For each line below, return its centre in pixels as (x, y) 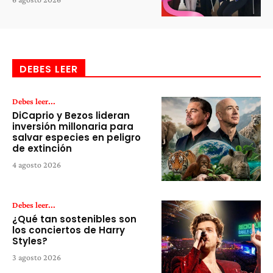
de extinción (42, 148)
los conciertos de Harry (69, 230)
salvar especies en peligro (76, 137)
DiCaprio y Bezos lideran (71, 115)
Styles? (30, 241)
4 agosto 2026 (37, 164)
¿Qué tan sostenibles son (74, 219)
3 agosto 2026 (37, 257)
